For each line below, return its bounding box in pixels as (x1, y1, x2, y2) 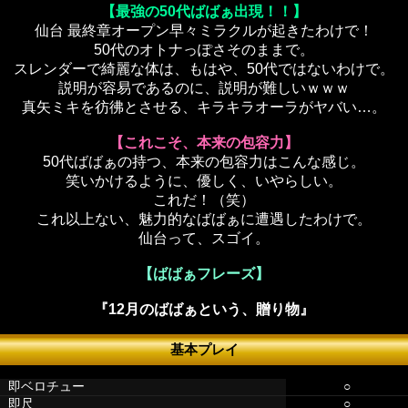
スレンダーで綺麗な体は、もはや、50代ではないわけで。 (14, 61, 394, 77)
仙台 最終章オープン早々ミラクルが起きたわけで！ (35, 23, 373, 39)
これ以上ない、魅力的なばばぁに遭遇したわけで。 (36, 211, 372, 228)
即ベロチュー (7, 379, 85, 394)
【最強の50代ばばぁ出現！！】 (101, 4, 307, 20)
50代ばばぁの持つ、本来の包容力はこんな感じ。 (43, 154, 365, 170)
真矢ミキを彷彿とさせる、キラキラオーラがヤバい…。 (22, 99, 386, 116)
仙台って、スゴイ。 (138, 230, 270, 247)
